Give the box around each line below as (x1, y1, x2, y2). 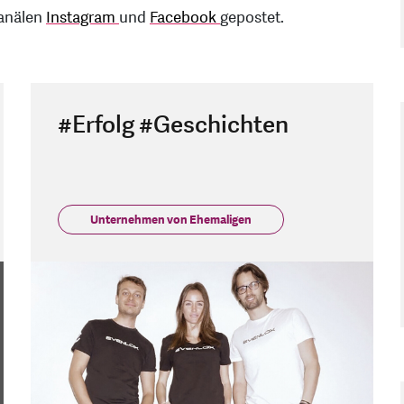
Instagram (46, 6, 119, 28)
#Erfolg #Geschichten (58, 108, 289, 142)
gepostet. (220, 6, 284, 28)
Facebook (150, 6, 220, 28)
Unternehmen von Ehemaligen (90, 211, 252, 228)
